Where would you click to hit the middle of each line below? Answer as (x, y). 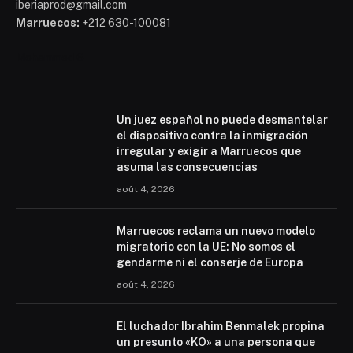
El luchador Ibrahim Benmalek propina (221, 326)
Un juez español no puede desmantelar (222, 119)
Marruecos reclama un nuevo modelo (216, 230)
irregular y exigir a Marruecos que (209, 151)
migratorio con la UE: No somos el (206, 246)
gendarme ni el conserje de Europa (210, 262)
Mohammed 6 (50, 57)
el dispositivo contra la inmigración (212, 135)
